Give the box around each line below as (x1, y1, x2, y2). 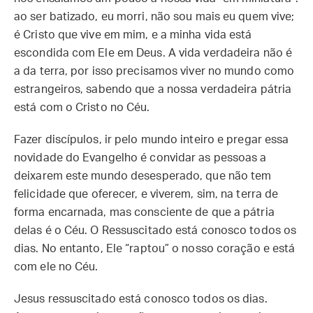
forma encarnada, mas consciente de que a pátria (14, 207, 275, 218)
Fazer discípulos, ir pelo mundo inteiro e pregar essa (14, 134, 289, 145)
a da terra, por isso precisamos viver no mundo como (14, 66, 295, 77)
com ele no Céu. (14, 261, 99, 272)
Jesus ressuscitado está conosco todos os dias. (14, 293, 268, 305)
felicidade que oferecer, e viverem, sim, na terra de (14, 189, 279, 200)
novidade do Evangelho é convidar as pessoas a (14, 152, 267, 163)
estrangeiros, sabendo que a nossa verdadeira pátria (14, 84, 292, 95)
